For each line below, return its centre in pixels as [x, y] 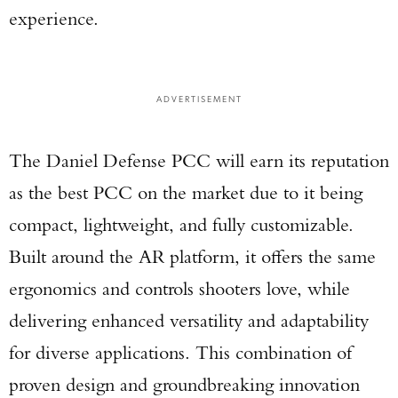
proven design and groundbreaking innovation [184, 384]
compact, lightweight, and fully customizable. [181, 224]
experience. [54, 18]
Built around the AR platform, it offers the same [192, 256]
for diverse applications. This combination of [180, 352]
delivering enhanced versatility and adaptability [189, 320]
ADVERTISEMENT [199, 98]
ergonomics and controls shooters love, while [179, 288]
